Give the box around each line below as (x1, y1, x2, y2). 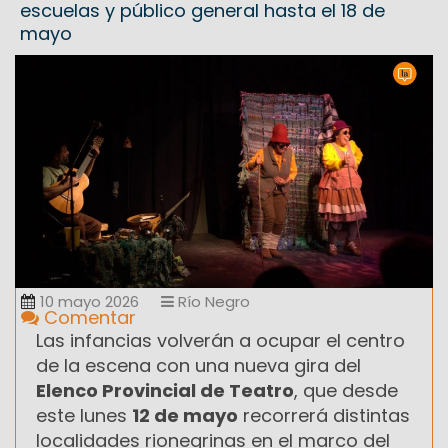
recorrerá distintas (238, 402, 410, 428)
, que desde (294, 377, 398, 403)
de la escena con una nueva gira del (36, 352, 361, 378)
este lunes (36, 402, 132, 428)
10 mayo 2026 (40, 290, 139, 312)
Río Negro (174, 290, 250, 312)
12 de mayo (132, 402, 238, 428)
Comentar (39, 304, 136, 330)
